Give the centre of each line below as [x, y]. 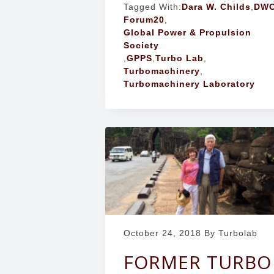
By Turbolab [229, 233]
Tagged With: [153, 7]
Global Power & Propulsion [187, 33]
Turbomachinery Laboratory [189, 84]
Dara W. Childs [216, 7]
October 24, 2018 [162, 233]
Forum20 [144, 20]
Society [141, 46]
